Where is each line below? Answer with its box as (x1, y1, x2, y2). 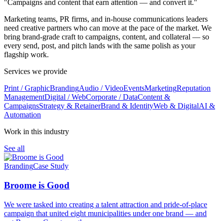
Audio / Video (79, 84, 123, 93)
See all (4, 144, 25, 153)
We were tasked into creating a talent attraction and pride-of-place (4, 200, 207, 209)
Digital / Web (44, 93, 86, 102)
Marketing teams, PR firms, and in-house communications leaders (4, 15, 208, 24)
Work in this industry (4, 127, 69, 136)
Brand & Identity (101, 102, 153, 110)
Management (4, 93, 44, 102)
